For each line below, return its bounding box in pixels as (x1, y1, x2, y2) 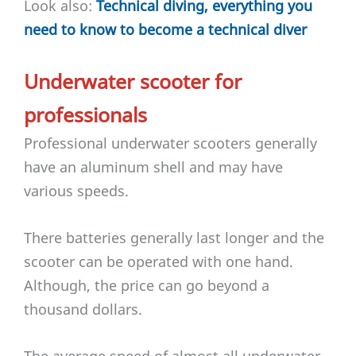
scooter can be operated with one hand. (24, 251, 293, 271)
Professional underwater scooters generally (24, 133, 317, 153)
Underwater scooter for (24, 68, 242, 95)
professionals (24, 101, 147, 129)
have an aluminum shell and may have (24, 157, 283, 177)
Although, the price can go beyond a (24, 275, 269, 295)
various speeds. (24, 181, 129, 201)
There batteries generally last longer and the (24, 227, 324, 247)
